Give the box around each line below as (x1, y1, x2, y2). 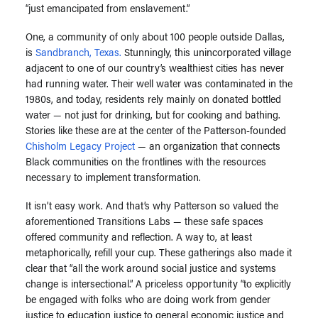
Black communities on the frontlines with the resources (26, 153, 266, 168)
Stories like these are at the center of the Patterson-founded (26, 122, 286, 137)
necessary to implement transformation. (26, 169, 204, 184)
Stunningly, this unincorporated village (121, 44, 291, 59)
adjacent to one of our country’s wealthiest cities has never (26, 60, 284, 75)
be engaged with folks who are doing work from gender (26, 291, 270, 306)
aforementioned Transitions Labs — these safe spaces (26, 213, 263, 228)
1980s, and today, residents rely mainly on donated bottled (26, 91, 281, 106)
